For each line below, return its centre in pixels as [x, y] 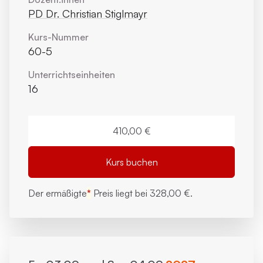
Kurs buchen [131, 162]
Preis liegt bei [120, 193]
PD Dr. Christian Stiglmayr [88, 14]
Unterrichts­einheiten [72, 75]
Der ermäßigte [58, 193]
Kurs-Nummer [58, 37]
